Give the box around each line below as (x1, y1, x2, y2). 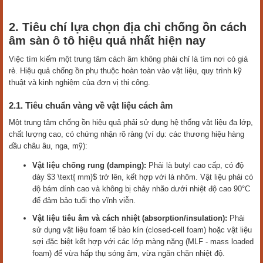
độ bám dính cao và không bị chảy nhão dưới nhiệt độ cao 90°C (32, 184, 250, 194)
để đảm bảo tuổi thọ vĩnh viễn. (32, 196, 136, 205)
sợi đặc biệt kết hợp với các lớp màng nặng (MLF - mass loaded (32, 237, 254, 247)
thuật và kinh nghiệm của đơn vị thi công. (9, 78, 150, 87)
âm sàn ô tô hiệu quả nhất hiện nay (9, 34, 205, 48)
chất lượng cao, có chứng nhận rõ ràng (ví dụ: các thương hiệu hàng (9, 130, 244, 139)
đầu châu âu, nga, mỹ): (9, 141, 87, 151)
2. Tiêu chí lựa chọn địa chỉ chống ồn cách (9, 21, 247, 34)
